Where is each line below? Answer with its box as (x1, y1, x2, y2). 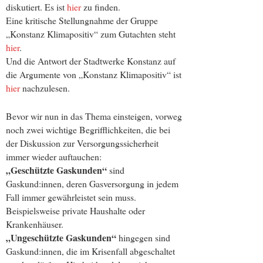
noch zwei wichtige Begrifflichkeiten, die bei (6, 123, 170, 136)
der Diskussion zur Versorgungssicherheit (6, 137, 159, 150)
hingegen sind (119, 231, 170, 244)
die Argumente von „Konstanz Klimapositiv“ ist (6, 68, 181, 80)
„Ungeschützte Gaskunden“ (6, 231, 119, 245)
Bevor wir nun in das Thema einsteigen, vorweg (6, 110, 182, 123)
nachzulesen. (20, 81, 70, 94)
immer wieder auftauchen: (6, 150, 102, 163)
